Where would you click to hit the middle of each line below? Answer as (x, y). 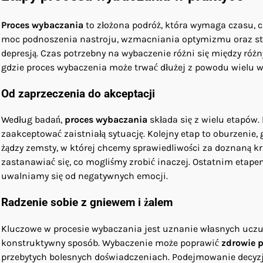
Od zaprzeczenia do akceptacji (78, 94)
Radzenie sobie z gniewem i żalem (87, 202)
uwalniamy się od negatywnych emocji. (85, 176)
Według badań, (33, 120)
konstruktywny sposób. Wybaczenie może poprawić (111, 242)
